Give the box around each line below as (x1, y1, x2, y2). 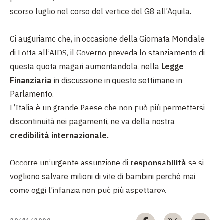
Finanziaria (10, 75, 52, 85)
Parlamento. (10, 89, 54, 99)
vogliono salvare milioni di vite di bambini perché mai (10, 171, 195, 181)
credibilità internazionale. (10, 130, 109, 140)
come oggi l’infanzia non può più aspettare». (10, 185, 166, 195)
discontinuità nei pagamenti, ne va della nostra (10, 116, 175, 126)
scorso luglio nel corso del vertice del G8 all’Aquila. (10, 6, 191, 16)
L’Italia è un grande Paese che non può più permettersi (10, 103, 205, 112)
